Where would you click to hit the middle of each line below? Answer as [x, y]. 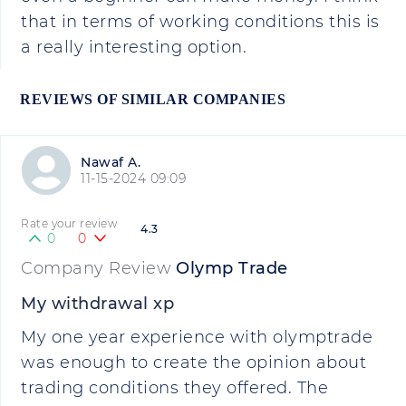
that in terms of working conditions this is [200, 22]
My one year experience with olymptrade [197, 337]
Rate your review [69, 223]
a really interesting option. [134, 47]
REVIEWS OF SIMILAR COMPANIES [153, 99]
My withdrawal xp [97, 304]
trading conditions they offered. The [174, 388]
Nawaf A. [111, 162]
